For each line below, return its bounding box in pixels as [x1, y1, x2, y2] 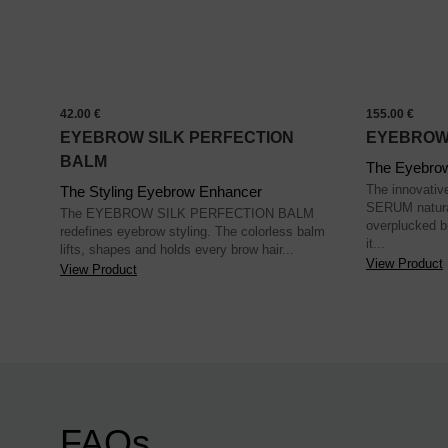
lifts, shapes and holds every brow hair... [60, 242, 294, 258]
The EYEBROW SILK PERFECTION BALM [60, 206, 314, 222]
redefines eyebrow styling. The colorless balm [60, 224, 325, 240]
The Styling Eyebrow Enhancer [60, 183, 262, 201]
